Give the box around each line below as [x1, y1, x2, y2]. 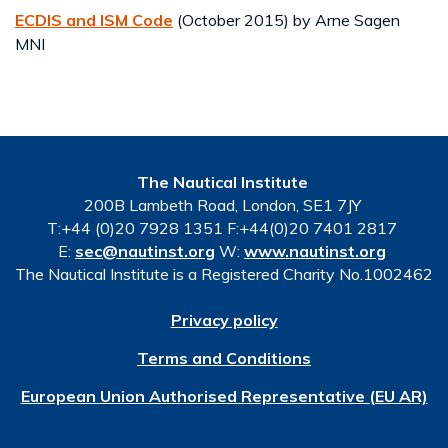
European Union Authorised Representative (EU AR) [20, 385, 428, 406]
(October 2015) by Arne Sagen [173, 9, 400, 30]
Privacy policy [170, 309, 278, 330]
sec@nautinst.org [75, 240, 215, 261]
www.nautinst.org [244, 240, 386, 261]
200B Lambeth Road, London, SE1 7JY [83, 194, 365, 215]
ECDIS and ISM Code [15, 9, 173, 30]
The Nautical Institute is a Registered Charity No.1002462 [15, 263, 433, 284]
